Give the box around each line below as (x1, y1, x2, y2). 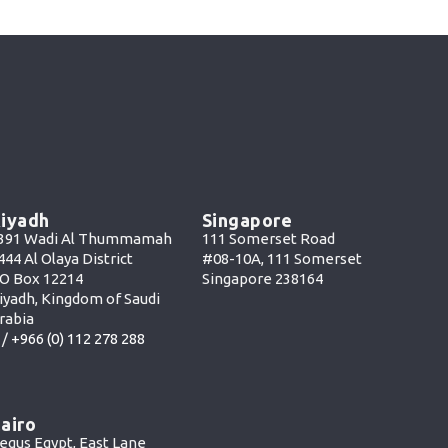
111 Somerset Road (201, 230, 335, 248)
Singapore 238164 (201, 270, 323, 288)
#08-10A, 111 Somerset (201, 250, 362, 268)
